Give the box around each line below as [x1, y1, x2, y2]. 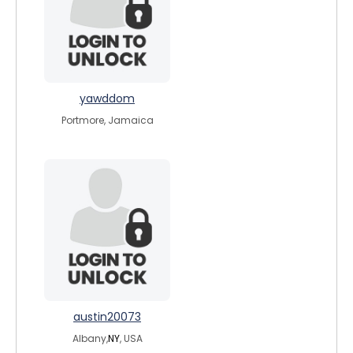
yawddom [80, 91, 135, 106]
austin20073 [73, 309, 141, 325]
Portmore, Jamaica [61, 113, 154, 127]
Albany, [72, 332, 108, 345]
